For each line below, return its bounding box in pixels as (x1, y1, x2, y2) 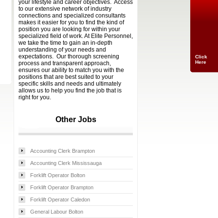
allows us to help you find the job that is (18, 87, 122, 94)
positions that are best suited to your (18, 73, 113, 80)
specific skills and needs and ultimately (18, 80, 121, 87)
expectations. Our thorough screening (18, 53, 119, 60)
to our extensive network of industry (18, 5, 111, 12)
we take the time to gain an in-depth (18, 39, 112, 46)
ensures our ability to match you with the (18, 67, 124, 73)
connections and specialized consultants (18, 12, 126, 19)
